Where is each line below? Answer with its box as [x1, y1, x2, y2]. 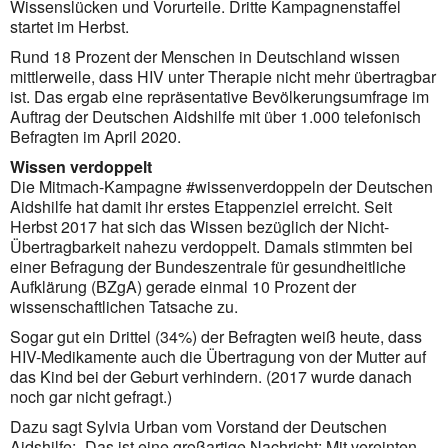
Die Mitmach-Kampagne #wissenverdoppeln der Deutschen [10, 174, 433, 198]
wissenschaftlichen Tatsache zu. [10, 294, 238, 318]
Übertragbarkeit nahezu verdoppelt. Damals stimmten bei [10, 234, 413, 258]
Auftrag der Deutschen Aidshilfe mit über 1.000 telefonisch [10, 104, 421, 128]
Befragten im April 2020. [10, 124, 181, 148]
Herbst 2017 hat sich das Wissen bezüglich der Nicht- [10, 214, 389, 238]
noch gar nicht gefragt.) [10, 384, 172, 408]
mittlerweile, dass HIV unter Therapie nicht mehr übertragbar [10, 64, 436, 88]
